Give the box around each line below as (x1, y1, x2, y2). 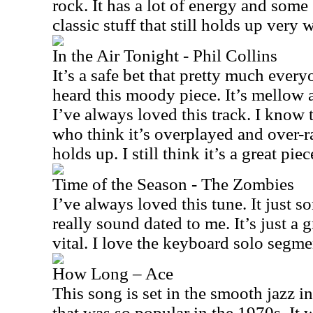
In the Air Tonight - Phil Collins (52, 46, 277, 65)
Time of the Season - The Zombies (52, 175, 294, 194)
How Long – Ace (52, 264, 173, 283)
